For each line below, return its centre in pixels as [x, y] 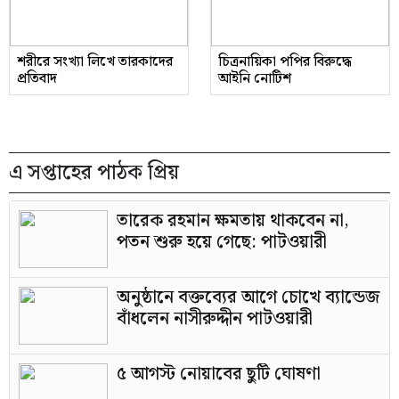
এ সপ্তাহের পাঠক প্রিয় [94, 173]
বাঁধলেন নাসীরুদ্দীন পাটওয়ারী [215, 319]
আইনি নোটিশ [255, 79]
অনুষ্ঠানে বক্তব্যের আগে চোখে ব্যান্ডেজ [248, 297]
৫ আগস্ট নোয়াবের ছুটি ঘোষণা [219, 374]
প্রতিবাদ [37, 79]
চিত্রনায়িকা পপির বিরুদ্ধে [285, 62]
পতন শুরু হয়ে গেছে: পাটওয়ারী [222, 242]
